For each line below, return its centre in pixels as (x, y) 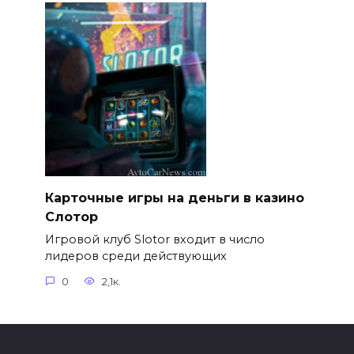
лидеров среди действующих (136, 256)
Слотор (71, 217)
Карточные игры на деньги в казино (174, 198)
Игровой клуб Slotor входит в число (154, 240)
